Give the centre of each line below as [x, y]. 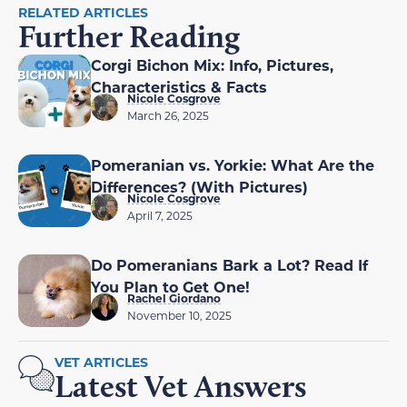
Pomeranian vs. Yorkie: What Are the [233, 164]
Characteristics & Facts [179, 86]
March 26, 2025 [168, 115]
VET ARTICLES [101, 362]
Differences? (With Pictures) [199, 186]
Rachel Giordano [174, 298]
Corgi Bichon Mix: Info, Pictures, [212, 65]
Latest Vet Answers [180, 386]
